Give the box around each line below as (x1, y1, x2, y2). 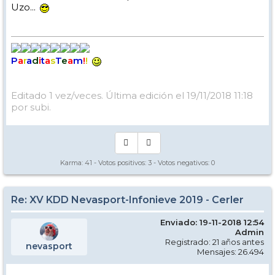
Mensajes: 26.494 (197, 247, 264, 257)
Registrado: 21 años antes (165, 237, 264, 247)
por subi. (11, 101, 51, 114)
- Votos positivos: (92, 158, 148, 168)
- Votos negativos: (152, 158, 211, 168)
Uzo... (11, 1, 38, 14)
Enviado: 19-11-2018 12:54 (160, 217, 264, 228)
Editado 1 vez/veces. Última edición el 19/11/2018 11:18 (11, 90, 253, 102)
